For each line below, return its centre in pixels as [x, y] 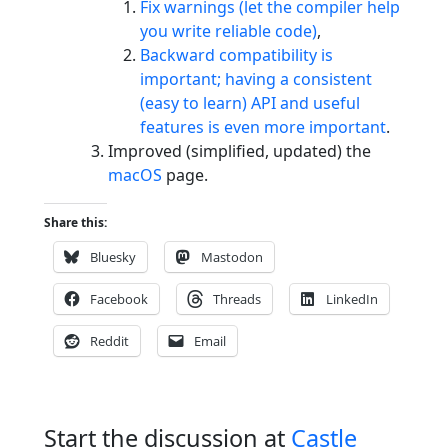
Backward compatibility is [236, 54]
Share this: [75, 222]
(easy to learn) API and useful [250, 102]
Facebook [119, 298]
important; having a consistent [256, 78]
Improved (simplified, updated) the [239, 150]
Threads [237, 298]
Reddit [109, 340]
